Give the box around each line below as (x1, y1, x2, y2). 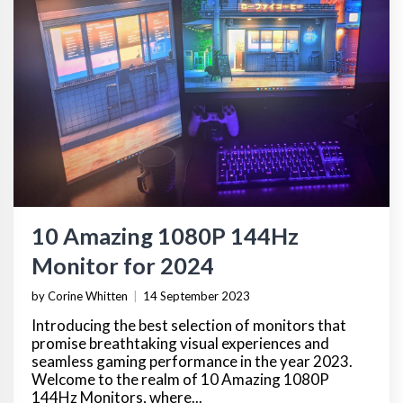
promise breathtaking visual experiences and (31, 333, 329, 353)
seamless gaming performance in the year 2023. (31, 351, 353, 371)
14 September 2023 (143, 288, 250, 303)
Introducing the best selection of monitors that (31, 315, 346, 335)
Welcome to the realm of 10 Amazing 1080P (31, 369, 329, 389)
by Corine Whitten (31, 288, 128, 303)
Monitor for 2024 (31, 251, 214, 279)
